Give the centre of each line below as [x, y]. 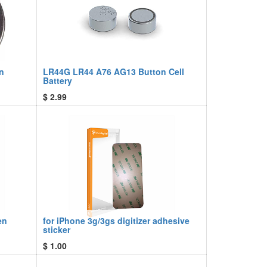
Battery [58, 80]
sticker [57, 229]
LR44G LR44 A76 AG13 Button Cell [114, 72]
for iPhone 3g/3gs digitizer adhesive [116, 221]
